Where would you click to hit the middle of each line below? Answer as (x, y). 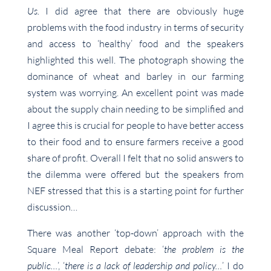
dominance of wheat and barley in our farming (135, 77)
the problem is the (204, 250)
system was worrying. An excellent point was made (135, 93)
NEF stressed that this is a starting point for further (135, 191)
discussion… (52, 207)
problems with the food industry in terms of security (135, 28)
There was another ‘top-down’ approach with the (135, 233)
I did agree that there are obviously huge (142, 11)
